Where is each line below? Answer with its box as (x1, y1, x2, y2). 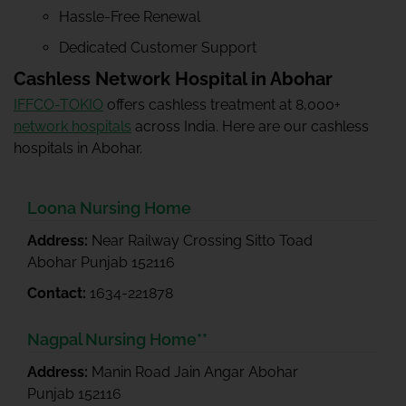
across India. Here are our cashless (131, 118, 369, 135)
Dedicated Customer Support (59, 39, 256, 56)
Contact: (27, 285, 90, 302)
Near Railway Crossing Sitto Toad (92, 232, 313, 249)
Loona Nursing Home (27, 198, 191, 217)
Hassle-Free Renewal (59, 8, 200, 25)
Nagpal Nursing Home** (27, 330, 208, 349)
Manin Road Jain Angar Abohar (92, 363, 298, 381)
